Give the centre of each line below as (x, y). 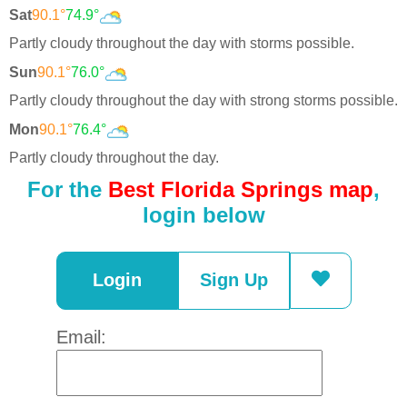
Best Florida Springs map (241, 189)
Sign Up (233, 280)
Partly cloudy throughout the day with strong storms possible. (203, 100)
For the (68, 189)
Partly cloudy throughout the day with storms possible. (182, 43)
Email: (81, 337)
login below (203, 215)
